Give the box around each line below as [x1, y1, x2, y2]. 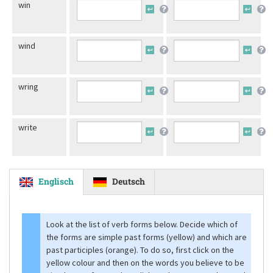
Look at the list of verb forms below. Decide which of [46, 219, 238, 230]
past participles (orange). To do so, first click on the [46, 244, 234, 255]
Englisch [38, 175, 74, 187]
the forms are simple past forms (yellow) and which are [46, 232, 247, 243]
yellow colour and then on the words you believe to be [46, 257, 244, 268]
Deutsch [112, 175, 145, 187]
